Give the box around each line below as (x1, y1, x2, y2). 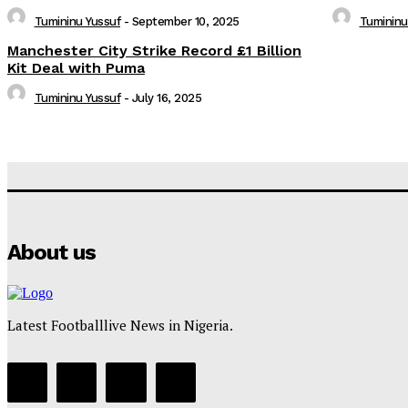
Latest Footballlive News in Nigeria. (7, 315, 233, 334)
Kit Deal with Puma (7, 58, 145, 76)
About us (7, 239, 96, 265)
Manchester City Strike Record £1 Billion (7, 41, 301, 59)
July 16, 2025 (131, 90, 201, 105)
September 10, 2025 (131, 14, 240, 28)
